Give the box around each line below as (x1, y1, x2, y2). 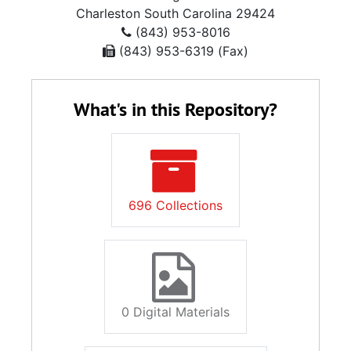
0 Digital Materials (121, 304, 230, 320)
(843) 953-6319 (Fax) (115, 43, 248, 59)
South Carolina (144, 5, 232, 21)
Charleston (76, 5, 140, 21)
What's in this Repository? (74, 97, 277, 121)
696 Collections (128, 197, 223, 213)
